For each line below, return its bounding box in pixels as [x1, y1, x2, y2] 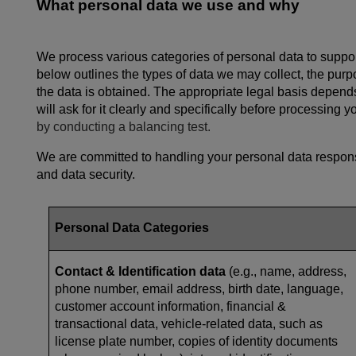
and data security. [37, 167, 138, 181]
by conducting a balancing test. [37, 119, 214, 133]
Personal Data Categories [55, 220, 212, 234]
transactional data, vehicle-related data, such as [55, 316, 323, 331]
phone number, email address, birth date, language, [55, 281, 343, 296]
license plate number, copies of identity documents [55, 334, 338, 348]
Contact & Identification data [55, 264, 226, 278]
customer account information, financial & [55, 299, 286, 313]
